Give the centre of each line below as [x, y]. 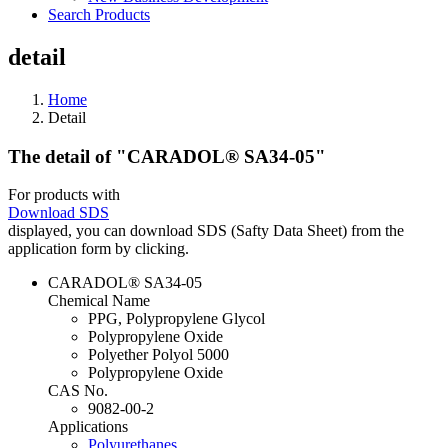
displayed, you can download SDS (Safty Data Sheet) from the [206, 231]
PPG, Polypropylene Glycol [176, 319]
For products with [64, 195]
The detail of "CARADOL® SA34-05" [167, 156]
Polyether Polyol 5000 [158, 355]
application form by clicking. [98, 249]
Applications [88, 427]
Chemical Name [99, 301]
